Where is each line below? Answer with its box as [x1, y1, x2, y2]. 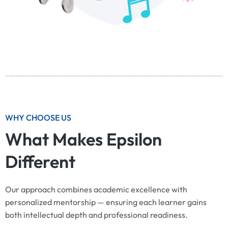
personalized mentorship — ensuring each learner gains [5, 197, 207, 208]
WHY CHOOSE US [5, 112, 71, 123]
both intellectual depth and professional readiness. [5, 210, 188, 220]
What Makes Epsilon [5, 128, 162, 151]
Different [5, 151, 75, 173]
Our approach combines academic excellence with [5, 184, 187, 195]
